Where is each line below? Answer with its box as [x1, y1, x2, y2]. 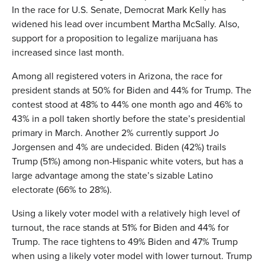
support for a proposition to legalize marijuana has [12, 31, 218, 45]
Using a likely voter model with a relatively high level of [12, 206, 240, 220]
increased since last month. [12, 45, 124, 59]
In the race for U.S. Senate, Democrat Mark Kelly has [12, 2, 226, 17]
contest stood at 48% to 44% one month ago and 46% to [12, 97, 243, 111]
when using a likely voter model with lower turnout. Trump [12, 248, 252, 263]
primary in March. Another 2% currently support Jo [12, 125, 219, 140]
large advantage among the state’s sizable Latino [12, 168, 213, 182]
